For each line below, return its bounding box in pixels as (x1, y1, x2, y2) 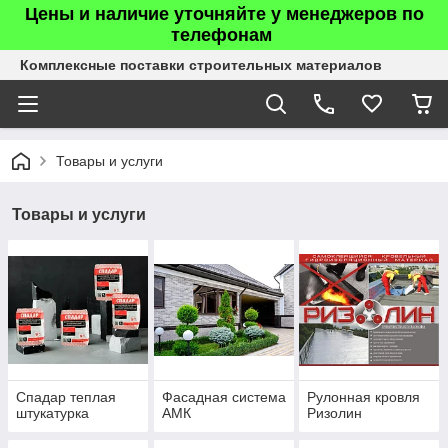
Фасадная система (161, 389, 286, 406)
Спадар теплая (16, 389, 116, 406)
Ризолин (307, 405, 363, 422)
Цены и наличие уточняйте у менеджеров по (24, 4, 424, 24)
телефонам (171, 25, 277, 45)
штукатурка (16, 405, 89, 422)
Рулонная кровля (307, 389, 421, 406)
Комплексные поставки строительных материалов (20, 57, 382, 73)
